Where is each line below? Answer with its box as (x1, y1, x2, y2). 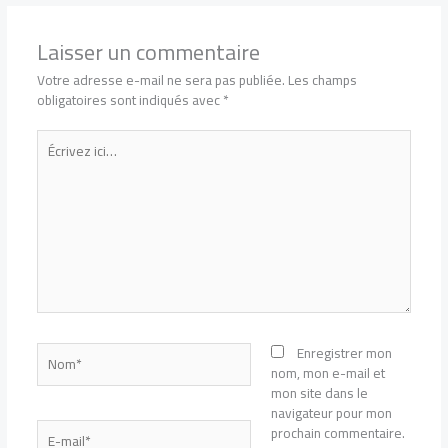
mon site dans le (271, 380, 369, 407)
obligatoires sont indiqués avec (36, 86, 223, 113)
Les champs (287, 66, 357, 93)
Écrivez (35, 126, 79, 153)
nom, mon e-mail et (271, 360, 386, 387)
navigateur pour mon (271, 400, 393, 427)
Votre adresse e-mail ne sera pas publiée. (36, 66, 285, 93)
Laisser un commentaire (36, 30, 260, 72)
